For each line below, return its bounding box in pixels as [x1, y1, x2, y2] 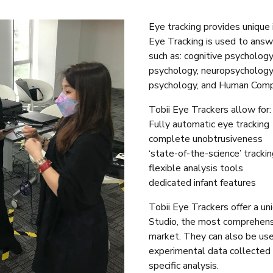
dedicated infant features [149, 176, 256, 190]
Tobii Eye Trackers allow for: [149, 103, 271, 116]
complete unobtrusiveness [149, 132, 263, 146]
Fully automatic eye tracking [149, 118, 269, 131]
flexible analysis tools [149, 161, 243, 175]
